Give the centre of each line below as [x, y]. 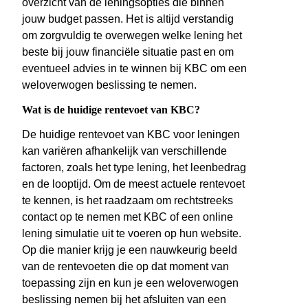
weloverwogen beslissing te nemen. [109, 85]
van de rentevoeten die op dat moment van [125, 267]
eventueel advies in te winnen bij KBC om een [134, 69]
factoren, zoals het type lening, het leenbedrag [134, 168]
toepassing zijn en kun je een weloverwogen [130, 283]
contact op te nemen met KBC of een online [128, 217]
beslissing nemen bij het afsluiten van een [124, 300]
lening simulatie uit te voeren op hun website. [132, 234]
